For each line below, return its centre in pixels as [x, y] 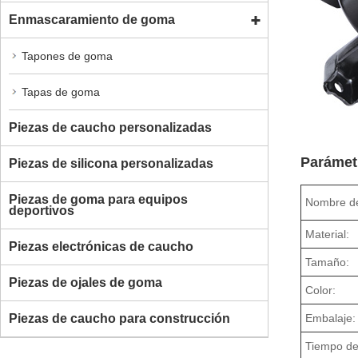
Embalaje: [331, 318]
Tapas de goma [61, 91]
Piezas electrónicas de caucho [101, 246]
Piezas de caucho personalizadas [110, 127]
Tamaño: [328, 262]
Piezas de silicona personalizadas [111, 163]
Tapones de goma [67, 56]
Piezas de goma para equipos [98, 199]
